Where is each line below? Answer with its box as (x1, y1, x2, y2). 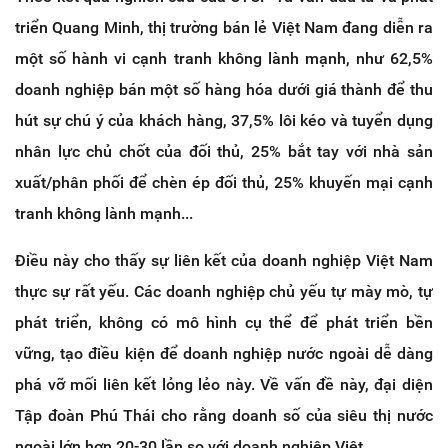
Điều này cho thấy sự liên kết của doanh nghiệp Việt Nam (15, 251, 433, 271)
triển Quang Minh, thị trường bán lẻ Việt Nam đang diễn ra (15, 18, 433, 38)
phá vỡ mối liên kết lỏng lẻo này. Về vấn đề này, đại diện (15, 375, 433, 395)
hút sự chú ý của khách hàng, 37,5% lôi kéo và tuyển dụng (15, 111, 433, 131)
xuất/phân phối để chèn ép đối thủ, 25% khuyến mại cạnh (15, 173, 433, 193)
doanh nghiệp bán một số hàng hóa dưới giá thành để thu (15, 80, 433, 100)
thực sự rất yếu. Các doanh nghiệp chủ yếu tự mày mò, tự (15, 282, 433, 302)
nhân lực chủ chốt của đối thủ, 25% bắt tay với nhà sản (15, 142, 433, 162)
